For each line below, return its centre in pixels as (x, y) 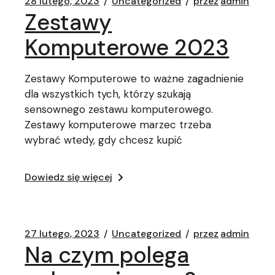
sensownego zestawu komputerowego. (119, 109)
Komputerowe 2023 (127, 48)
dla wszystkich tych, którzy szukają (108, 94)
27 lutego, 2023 (62, 234)
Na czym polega (107, 255)
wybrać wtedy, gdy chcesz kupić (104, 140)
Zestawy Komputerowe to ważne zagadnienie (134, 79)
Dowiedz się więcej (69, 177)
